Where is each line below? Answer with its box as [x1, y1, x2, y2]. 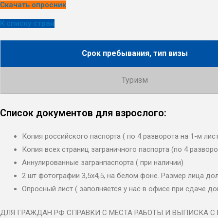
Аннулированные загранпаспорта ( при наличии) [22, 158, 183, 167]
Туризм [122, 75, 148, 85]
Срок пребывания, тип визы [82, 48, 188, 58]
